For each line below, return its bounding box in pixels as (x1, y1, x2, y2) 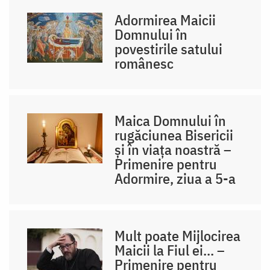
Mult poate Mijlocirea (115, 225, 241, 245)
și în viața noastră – (115, 139, 232, 159)
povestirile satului (115, 39, 223, 58)
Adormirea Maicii (115, 10, 216, 30)
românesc (115, 53, 174, 73)
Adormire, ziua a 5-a (115, 168, 236, 188)
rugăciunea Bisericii (115, 125, 234, 145)
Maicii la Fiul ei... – (115, 240, 225, 260)
